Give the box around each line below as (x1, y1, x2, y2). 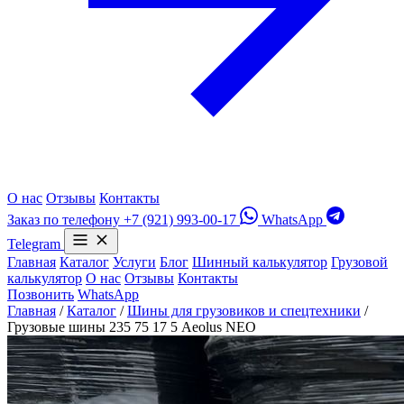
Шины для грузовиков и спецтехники (127, 303, 361, 318)
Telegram (7, 236, 60, 252)
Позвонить (7, 287, 74, 302)
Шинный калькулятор (192, 254, 327, 270)
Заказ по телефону (7, 212, 120, 227)
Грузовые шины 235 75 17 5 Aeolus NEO (7, 319, 256, 335)
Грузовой (331, 254, 388, 270)
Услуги (113, 254, 156, 270)
